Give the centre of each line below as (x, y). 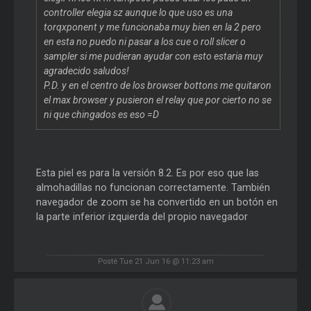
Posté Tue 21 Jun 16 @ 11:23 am (155, 261)
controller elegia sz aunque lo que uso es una (138, 12)
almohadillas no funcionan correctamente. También (153, 187)
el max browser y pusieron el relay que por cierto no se (157, 100)
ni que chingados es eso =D (101, 114)
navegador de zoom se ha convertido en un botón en (157, 202)
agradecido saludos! (86, 70)
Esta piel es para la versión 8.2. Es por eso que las (147, 173)
